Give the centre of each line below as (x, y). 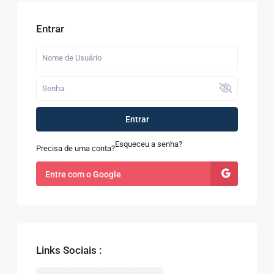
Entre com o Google (83, 174)
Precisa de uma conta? (76, 148)
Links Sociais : (69, 250)
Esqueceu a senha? (149, 144)
